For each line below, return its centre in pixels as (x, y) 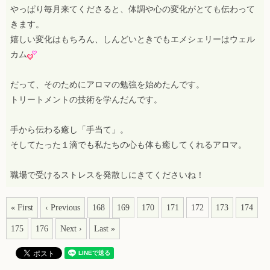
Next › (71, 228)
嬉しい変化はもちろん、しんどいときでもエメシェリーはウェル (133, 39)
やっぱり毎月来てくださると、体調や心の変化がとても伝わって (133, 9)
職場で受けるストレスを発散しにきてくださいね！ (107, 175)
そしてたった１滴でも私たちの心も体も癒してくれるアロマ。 (128, 145)
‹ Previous (63, 207)
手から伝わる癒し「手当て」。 (69, 130)
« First (22, 207)
